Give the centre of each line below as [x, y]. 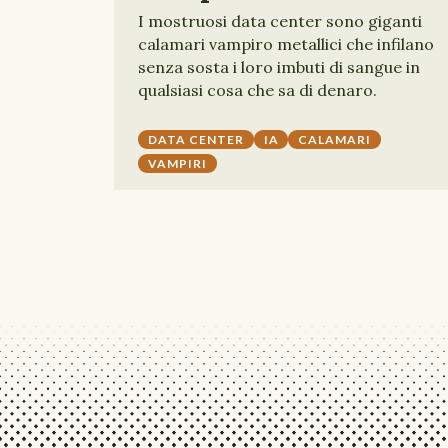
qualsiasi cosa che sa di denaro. [257, 90]
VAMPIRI [177, 163]
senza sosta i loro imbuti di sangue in [279, 67]
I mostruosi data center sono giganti [280, 21]
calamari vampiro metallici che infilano [286, 44]
